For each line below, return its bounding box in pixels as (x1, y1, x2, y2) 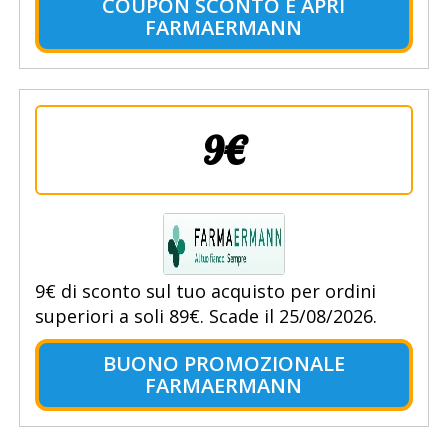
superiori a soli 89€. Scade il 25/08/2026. (34, 304, 377, 329)
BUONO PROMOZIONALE (102, 350, 345, 378)
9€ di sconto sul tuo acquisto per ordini (34, 279, 376, 304)
